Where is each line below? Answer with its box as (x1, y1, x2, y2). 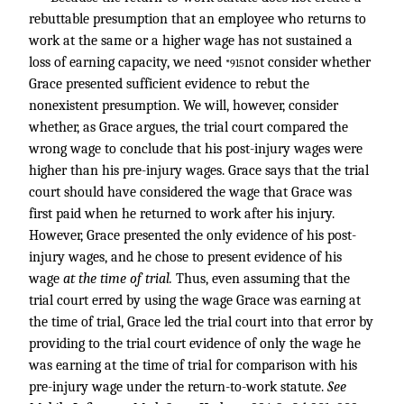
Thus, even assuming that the (176, 271, 350, 287)
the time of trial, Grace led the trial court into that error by (29, 314, 373, 330)
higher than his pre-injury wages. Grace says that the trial (29, 162, 369, 179)
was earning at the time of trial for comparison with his (29, 357, 357, 373)
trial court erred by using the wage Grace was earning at (29, 292, 361, 308)
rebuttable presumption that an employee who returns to (29, 11, 366, 27)
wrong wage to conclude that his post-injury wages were (29, 141, 363, 157)
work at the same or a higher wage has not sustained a (29, 32, 353, 49)
